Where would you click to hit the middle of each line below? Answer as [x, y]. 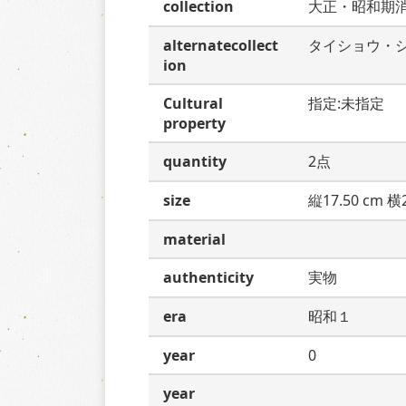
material [194, 239]
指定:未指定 [346, 103]
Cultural [193, 103]
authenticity [208, 277]
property [194, 123]
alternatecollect [221, 45]
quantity [195, 161]
